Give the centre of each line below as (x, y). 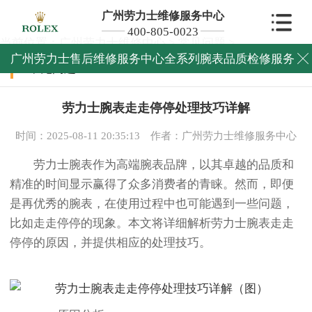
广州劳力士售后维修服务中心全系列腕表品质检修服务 (153, 58)
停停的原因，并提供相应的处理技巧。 (110, 243)
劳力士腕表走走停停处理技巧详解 (156, 108)
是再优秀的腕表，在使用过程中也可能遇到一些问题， (152, 204)
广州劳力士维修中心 (112, 43)
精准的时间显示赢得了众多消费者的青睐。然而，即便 (152, 185)
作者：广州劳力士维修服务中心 (224, 136)
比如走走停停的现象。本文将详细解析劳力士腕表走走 (152, 224)
